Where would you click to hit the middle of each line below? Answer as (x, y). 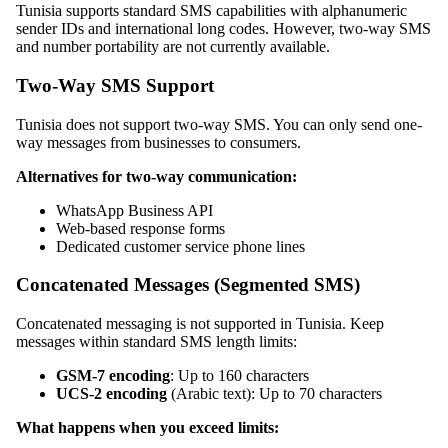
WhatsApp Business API (134, 210)
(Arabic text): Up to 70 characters (274, 394)
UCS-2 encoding (111, 394)
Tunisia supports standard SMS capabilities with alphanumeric (211, 11)
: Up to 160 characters (239, 376)
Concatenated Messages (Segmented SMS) (188, 285)
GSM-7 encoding (113, 376)
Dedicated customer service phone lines (180, 246)
